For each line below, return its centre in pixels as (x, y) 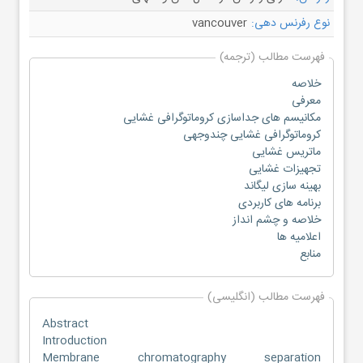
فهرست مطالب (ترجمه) (272, 58)
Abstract (65, 324)
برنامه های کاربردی (280, 203)
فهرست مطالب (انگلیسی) (266, 297)
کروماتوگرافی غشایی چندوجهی (252, 135)
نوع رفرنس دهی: (290, 23)
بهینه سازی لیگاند (282, 186)
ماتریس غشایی (286, 152)
